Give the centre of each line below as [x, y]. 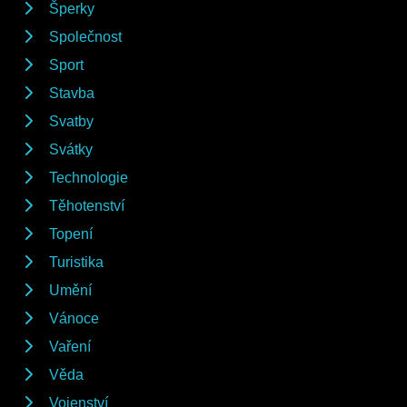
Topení [71, 233]
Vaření [70, 346]
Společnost [85, 36]
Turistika [76, 262]
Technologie [89, 177]
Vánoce [74, 318]
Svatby [71, 121]
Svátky [71, 149]
